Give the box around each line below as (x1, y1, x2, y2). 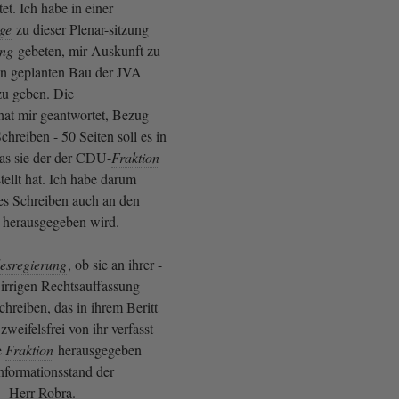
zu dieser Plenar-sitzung (12, 19, 149, 38)
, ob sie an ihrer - (68, 254, 162, 273)
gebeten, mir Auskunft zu (14, 40, 160, 60)
